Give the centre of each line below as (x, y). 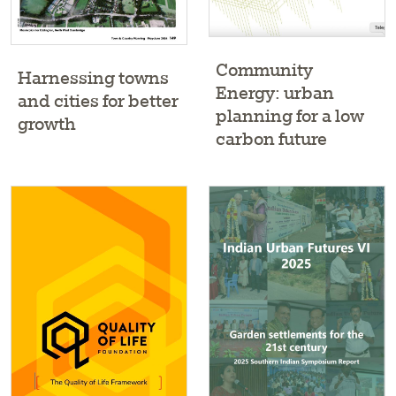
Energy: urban (275, 93)
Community (264, 70)
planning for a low (290, 116)
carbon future (271, 139)
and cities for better (98, 100)
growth (47, 123)
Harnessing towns (93, 77)
